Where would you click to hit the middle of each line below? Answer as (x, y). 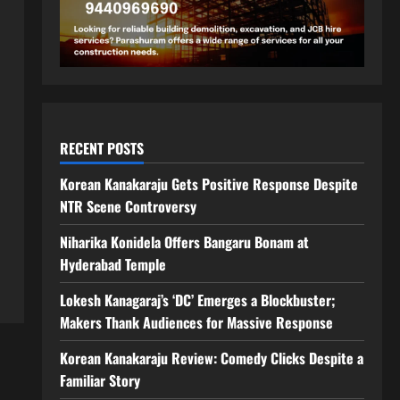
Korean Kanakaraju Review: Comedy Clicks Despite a (211, 358)
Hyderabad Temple (112, 264)
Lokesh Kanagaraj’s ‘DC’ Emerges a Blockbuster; (197, 300)
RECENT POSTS (101, 148)
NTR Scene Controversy (128, 206)
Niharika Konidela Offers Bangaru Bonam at (184, 242)
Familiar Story (100, 380)
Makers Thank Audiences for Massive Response (196, 322)
